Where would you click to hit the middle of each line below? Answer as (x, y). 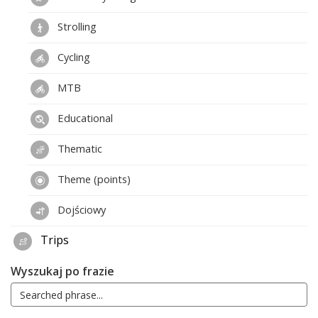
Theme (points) (93, 179)
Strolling (76, 27)
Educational (84, 118)
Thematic (78, 149)
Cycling (72, 57)
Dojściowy (80, 210)
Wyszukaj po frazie (62, 272)
